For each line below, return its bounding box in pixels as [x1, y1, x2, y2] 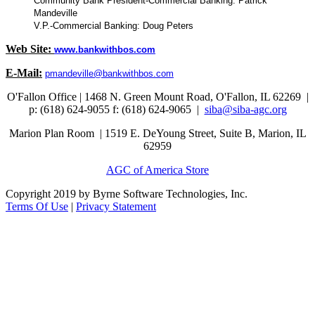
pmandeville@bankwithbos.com [45, 68, 174, 79]
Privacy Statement [76, 200, 156, 212]
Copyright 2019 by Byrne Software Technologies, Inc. [6, 188, 247, 200]
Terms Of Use [6, 200, 68, 212]
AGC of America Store [106, 164, 209, 176]
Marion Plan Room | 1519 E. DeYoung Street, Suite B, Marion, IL [8, 127, 307, 139]
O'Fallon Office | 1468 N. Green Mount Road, [6, 91, 216, 103]
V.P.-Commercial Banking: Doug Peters [34, 20, 193, 31]
